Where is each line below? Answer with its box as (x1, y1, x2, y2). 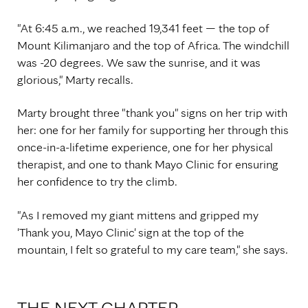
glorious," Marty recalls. (17, 71, 133, 87)
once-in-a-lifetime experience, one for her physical (17, 140, 273, 155)
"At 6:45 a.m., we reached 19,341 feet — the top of (17, 20, 269, 35)
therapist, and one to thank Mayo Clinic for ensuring (17, 157, 278, 172)
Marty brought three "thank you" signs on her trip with (17, 105, 287, 120)
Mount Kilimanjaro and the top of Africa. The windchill (17, 37, 289, 52)
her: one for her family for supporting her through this (17, 122, 289, 137)
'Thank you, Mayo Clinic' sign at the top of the (17, 224, 244, 239)
